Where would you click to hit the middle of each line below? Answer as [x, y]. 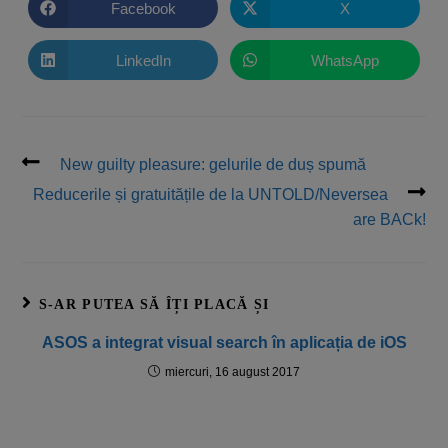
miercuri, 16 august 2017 [232, 372]
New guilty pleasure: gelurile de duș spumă [213, 165]
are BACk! [389, 220]
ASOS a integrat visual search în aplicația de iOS [224, 343]
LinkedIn [143, 60]
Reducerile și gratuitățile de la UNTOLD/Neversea [210, 195]
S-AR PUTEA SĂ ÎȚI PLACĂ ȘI [154, 305]
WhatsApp [344, 60]
